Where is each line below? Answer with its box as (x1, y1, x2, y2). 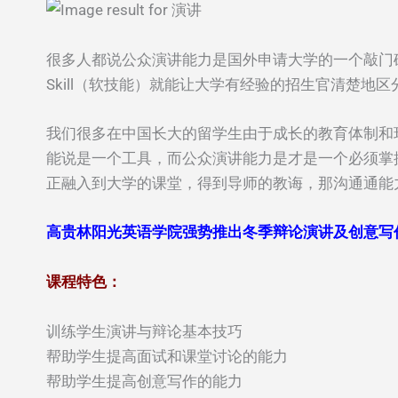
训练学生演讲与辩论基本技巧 (46, 322, 243, 341)
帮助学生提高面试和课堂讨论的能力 (46, 347, 288, 366)
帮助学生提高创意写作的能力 (46, 372, 243, 391)
